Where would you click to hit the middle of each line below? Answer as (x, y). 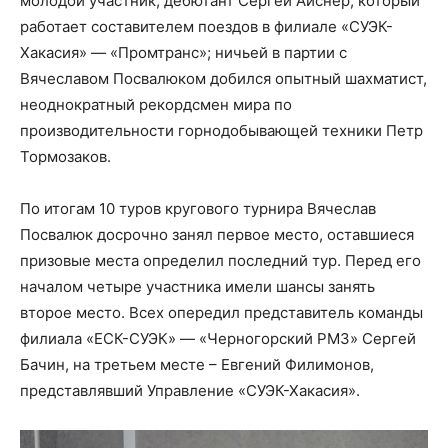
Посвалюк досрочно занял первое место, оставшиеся (217, 234)
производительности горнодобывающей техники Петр (221, 130)
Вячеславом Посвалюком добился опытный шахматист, (223, 78)
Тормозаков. (65, 156)
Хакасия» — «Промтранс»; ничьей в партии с (183, 52)
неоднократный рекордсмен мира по (156, 104)
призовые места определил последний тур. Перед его (220, 260)
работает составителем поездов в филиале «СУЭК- (206, 26)
